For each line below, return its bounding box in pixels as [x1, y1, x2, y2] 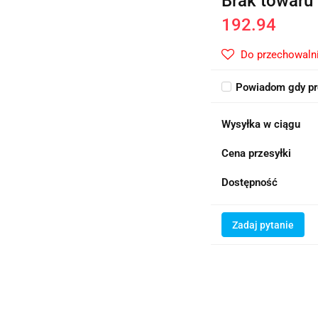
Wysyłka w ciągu [221, 118, 301, 131]
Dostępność [221, 176, 278, 189]
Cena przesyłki [221, 147, 292, 160]
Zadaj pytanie [232, 219, 295, 231]
